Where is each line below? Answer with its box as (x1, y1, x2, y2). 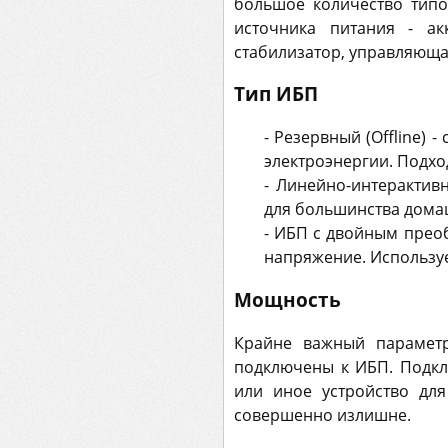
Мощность (234, 286, 341, 312)
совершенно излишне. (234, 403, 411, 426)
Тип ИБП (234, 81, 318, 107)
